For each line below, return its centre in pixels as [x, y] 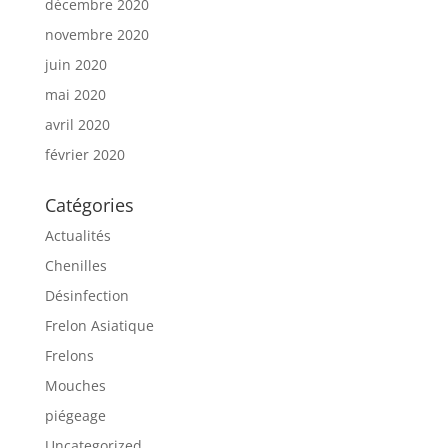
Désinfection [86, 295]
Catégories [89, 204]
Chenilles [75, 265]
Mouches [75, 385]
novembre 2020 [96, 34]
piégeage [75, 415]
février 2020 [84, 154]
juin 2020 [75, 64]
